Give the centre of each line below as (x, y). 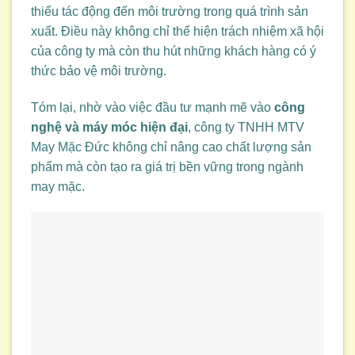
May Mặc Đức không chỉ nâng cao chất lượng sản (171, 147)
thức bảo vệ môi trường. (99, 71)
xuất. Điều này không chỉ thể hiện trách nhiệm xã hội (177, 31)
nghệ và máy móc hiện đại (109, 127)
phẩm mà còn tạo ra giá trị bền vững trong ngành (167, 166)
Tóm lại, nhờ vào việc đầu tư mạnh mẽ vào (153, 107)
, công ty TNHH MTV (246, 127)
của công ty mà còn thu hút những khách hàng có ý (174, 51)
